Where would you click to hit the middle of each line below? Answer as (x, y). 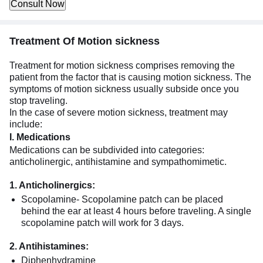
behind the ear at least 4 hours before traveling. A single (136, 211)
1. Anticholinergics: (55, 185)
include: (26, 124)
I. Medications (40, 137)
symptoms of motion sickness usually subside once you (124, 89)
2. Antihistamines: (50, 246)
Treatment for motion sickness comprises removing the (122, 65)
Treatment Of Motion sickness (85, 41)
